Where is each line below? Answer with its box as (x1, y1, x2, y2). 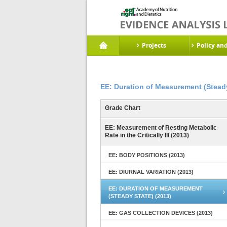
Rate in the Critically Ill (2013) (105, 132, 189, 139)
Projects (142, 41, 166, 50)
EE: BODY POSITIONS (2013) (108, 152, 185, 158)
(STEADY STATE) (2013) (108, 193, 171, 199)
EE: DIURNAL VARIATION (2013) (108, 169, 194, 175)
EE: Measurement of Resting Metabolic (105, 124, 217, 131)
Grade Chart (105, 104, 140, 111)
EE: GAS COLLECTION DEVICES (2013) (108, 210, 213, 216)
